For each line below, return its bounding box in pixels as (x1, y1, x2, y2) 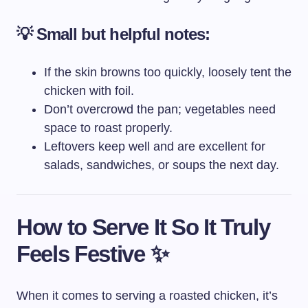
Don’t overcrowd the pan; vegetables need (44, 102, 276, 117)
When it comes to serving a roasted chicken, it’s (16, 289, 278, 303)
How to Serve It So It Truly (16, 214, 270, 241)
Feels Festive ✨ (16, 241, 168, 267)
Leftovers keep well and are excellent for (44, 140, 265, 154)
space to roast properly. (44, 121, 173, 135)
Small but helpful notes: (36, 25, 210, 44)
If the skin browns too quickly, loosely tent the (44, 65, 291, 80)
